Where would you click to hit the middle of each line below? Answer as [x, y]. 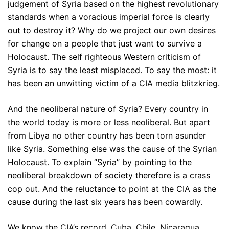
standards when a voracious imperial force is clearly [109, 17]
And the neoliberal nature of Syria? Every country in [108, 109]
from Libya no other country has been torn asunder [107, 135]
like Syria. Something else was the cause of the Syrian [112, 148]
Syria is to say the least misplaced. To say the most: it [112, 70]
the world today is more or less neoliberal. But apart [109, 122]
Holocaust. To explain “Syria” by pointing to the [100, 162]
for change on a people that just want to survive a [105, 43]
